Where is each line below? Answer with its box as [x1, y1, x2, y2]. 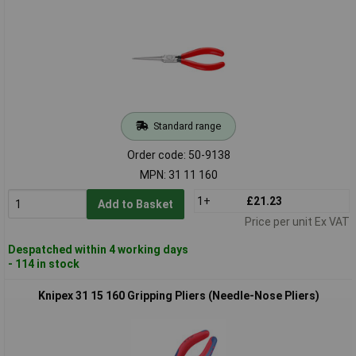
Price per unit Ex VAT [244, 215, 350, 228]
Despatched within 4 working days [7, 242, 188, 256]
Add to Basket [97, 197, 173, 211]
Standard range [153, 119, 221, 132]
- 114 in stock [7, 257, 79, 270]
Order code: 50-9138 [126, 148, 230, 161]
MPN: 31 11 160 [139, 168, 218, 181]
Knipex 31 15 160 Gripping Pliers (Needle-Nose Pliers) [37, 288, 319, 302]
